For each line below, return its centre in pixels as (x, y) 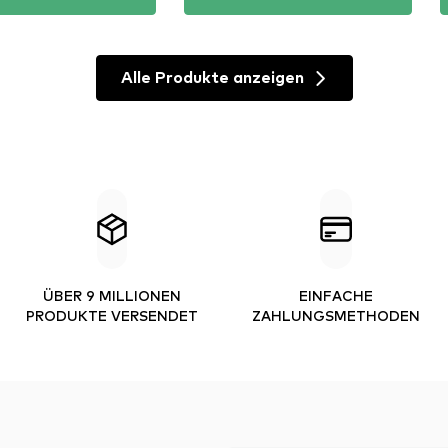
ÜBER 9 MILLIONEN (112, 295)
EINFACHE (336, 295)
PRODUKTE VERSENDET (112, 315)
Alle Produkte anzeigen (212, 78)
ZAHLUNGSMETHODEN (336, 315)
